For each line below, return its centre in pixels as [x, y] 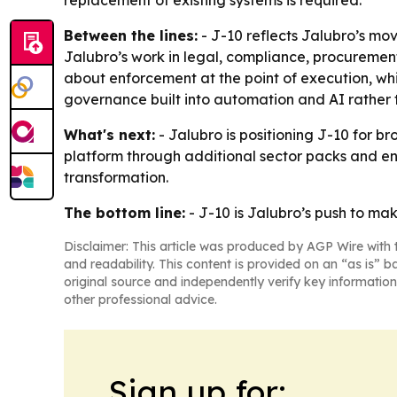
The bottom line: [125, 213]
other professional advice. [140, 300]
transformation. [116, 177]
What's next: [109, 135]
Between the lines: [131, 35]
